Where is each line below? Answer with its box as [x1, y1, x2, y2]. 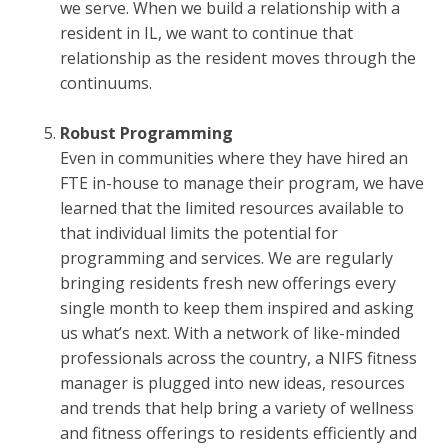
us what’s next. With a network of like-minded [60, 322, 400, 345]
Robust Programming [60, 122, 233, 145]
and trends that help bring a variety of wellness [60, 397, 414, 420]
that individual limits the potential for [60, 222, 338, 245]
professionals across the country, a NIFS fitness [60, 347, 417, 370]
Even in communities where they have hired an [60, 147, 408, 170]
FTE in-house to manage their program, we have [60, 172, 424, 195]
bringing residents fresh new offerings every [60, 272, 396, 295]
